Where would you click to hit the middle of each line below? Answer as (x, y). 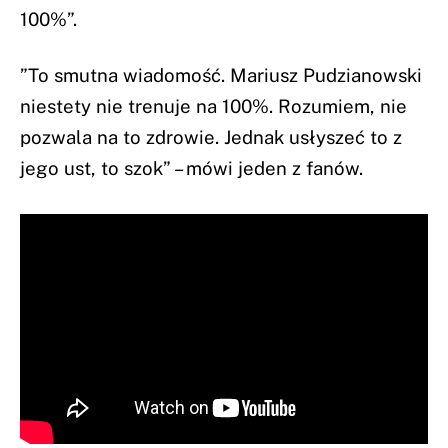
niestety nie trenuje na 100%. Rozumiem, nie (213, 105)
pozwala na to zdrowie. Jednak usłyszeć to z (211, 136)
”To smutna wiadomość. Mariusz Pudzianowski (221, 74)
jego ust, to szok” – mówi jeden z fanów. (191, 167)
